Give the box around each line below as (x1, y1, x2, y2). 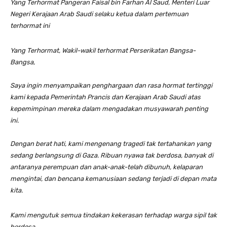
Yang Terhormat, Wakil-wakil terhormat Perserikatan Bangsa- (10, 46, 196, 54)
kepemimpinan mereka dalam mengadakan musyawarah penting (10, 104, 208, 112)
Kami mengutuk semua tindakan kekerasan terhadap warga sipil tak (10, 211, 217, 219)
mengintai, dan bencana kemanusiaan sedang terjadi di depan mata (10, 174, 216, 182)
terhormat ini (10, 21, 50, 29)
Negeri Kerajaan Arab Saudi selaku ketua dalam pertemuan (10, 10, 188, 18)
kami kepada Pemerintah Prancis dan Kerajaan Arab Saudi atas (10, 93, 201, 101)
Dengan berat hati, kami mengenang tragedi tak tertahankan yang (10, 139, 211, 147)
